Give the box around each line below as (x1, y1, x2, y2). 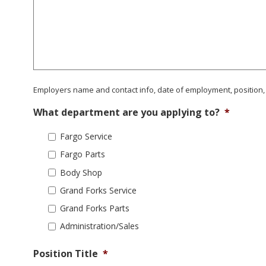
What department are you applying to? (33, 106, 220, 119)
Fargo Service (60, 131, 112, 142)
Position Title (33, 247, 98, 261)
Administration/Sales (60, 220, 139, 232)
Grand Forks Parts (60, 202, 129, 214)
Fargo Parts (60, 148, 105, 160)
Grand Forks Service (60, 184, 137, 196)
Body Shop (60, 166, 102, 178)
